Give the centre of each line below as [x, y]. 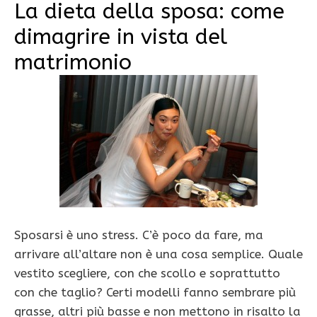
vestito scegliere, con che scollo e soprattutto [147, 273]
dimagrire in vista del [121, 37]
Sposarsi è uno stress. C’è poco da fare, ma [139, 235]
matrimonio [73, 63]
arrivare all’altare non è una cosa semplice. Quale [158, 254]
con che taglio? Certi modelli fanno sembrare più [155, 292]
